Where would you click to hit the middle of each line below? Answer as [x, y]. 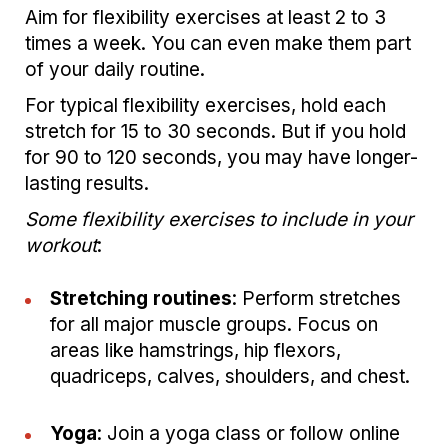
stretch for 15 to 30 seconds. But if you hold [215, 132]
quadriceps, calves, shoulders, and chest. [230, 377]
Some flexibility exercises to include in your [219, 220]
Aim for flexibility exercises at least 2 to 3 [205, 18]
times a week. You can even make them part [218, 44]
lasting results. [87, 184]
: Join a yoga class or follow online [248, 434]
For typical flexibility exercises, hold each [205, 106]
